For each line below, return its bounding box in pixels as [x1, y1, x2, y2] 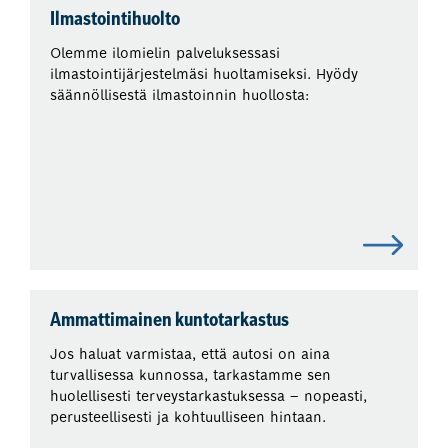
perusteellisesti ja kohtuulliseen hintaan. [50, 408, 327, 427]
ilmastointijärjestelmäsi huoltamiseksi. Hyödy [50, 65, 359, 84]
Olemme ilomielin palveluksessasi [50, 44, 281, 63]
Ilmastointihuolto [50, 11, 181, 31]
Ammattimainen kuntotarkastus [50, 312, 290, 332]
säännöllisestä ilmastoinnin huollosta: [50, 86, 310, 105]
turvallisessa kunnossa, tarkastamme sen [50, 366, 332, 385]
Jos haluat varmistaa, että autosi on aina [50, 345, 331, 364]
